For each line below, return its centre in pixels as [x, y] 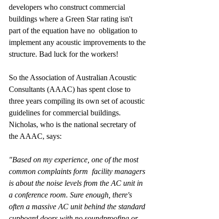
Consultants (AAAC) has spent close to [71, 89]
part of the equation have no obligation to [74, 31]
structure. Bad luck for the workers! [64, 54]
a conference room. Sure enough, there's [71, 195]
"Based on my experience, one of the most [75, 160]
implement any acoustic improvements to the [78, 43]
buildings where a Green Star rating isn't [72, 19]
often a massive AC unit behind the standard [78, 207]
